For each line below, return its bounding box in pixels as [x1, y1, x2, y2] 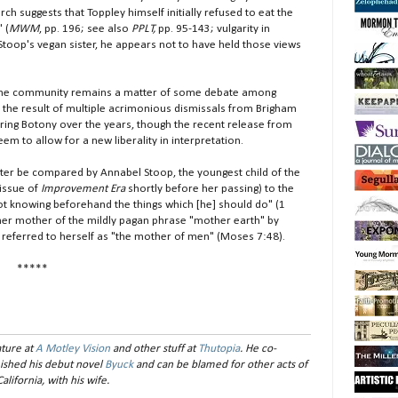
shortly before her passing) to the [125, 182, 294, 195]
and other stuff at [110, 342, 199, 354]
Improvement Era [41, 182, 125, 195]
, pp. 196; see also [39, 22, 131, 35]
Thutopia [198, 342, 241, 354]
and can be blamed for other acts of [133, 358, 308, 370]
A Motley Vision [36, 342, 111, 354]
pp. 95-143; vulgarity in [155, 22, 270, 35]
